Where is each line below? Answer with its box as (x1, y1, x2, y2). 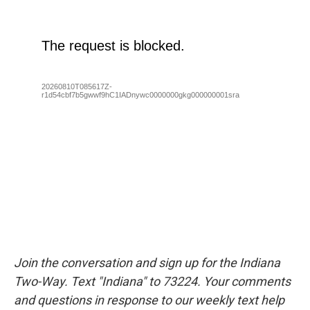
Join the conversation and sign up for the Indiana (14, 255, 280, 270)
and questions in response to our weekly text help (14, 293, 284, 307)
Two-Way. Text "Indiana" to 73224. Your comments (14, 274, 291, 289)
